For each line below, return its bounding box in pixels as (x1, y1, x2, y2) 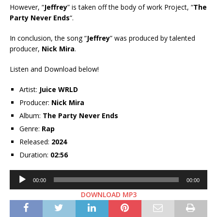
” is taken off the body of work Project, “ (67, 2, 193, 12)
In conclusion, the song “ (10, 33, 87, 43)
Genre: (19, 124, 40, 134)
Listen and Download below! (10, 64, 99, 74)
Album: (19, 111, 41, 121)
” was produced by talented (110, 33, 195, 43)
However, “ (10, 2, 44, 12)
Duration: (19, 150, 48, 160)
